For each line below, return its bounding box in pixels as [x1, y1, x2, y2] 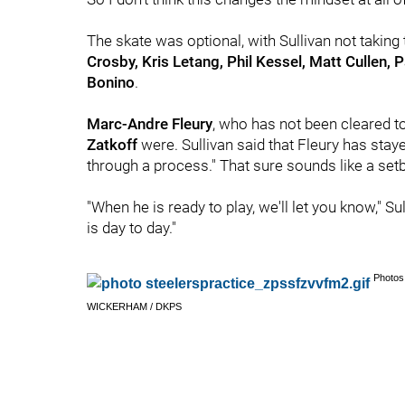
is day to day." [87, 219, 176, 237]
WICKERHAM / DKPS [87, 301, 182, 312]
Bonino [87, 73, 135, 91]
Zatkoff [87, 136, 137, 154]
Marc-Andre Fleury [87, 115, 212, 133]
